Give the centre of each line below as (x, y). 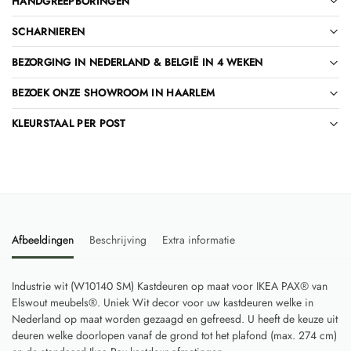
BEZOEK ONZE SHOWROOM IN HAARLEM (114, 93)
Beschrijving (118, 240)
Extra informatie (199, 240)
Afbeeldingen (43, 240)
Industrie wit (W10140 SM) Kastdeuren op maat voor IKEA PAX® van (170, 286)
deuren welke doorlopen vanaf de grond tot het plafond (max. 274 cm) (174, 335)
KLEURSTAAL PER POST (69, 124)
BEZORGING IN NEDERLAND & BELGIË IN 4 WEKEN (138, 63)
